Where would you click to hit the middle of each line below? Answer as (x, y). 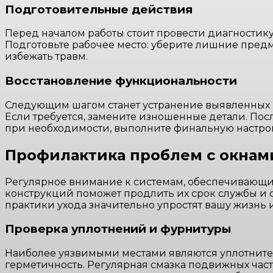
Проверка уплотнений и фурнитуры (118, 229)
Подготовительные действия (99, 9)
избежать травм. (46, 57)
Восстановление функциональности (121, 81)
